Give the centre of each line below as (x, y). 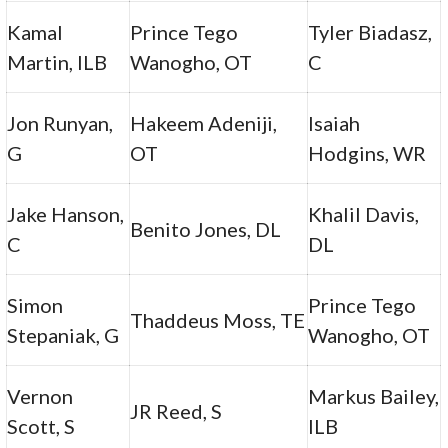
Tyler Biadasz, (370, 31)
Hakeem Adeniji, (204, 122)
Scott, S (41, 425)
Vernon (40, 395)
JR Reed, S (176, 410)
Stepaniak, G (63, 334)
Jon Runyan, (60, 122)
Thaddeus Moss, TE (218, 319)
